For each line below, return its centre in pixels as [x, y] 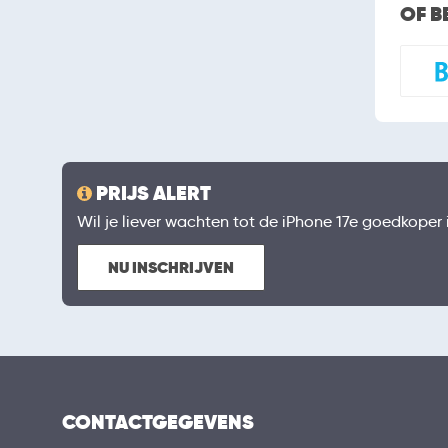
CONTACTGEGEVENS [158, 422]
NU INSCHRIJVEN [171, 267]
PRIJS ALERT [153, 193]
